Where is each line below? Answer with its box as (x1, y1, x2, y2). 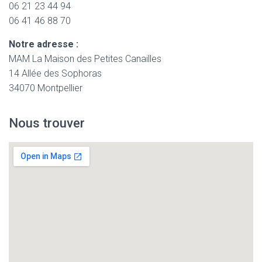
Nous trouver (9, 116, 85, 130)
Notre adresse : (9, 39, 78, 50)
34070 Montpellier (9, 82, 82, 94)
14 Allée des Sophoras (9, 68, 102, 79)
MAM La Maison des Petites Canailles (9, 53, 161, 64)
